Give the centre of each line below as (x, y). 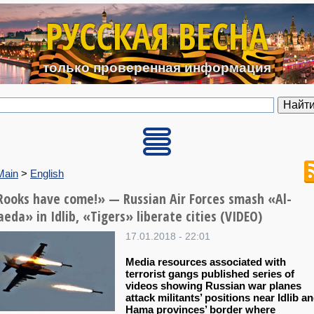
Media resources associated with (206, 262)
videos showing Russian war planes (213, 286)
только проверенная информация (157, 68)
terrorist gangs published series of (210, 274)
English (47, 173)
